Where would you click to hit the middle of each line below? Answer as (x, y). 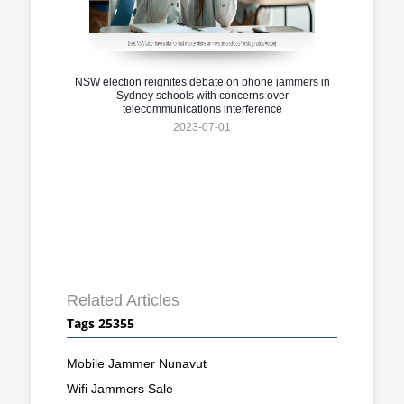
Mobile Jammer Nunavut (137, 363)
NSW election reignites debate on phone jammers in (202, 82)
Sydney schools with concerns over (202, 95)
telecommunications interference (202, 109)
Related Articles (123, 300)
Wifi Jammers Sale (120, 388)
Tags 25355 (101, 323)
